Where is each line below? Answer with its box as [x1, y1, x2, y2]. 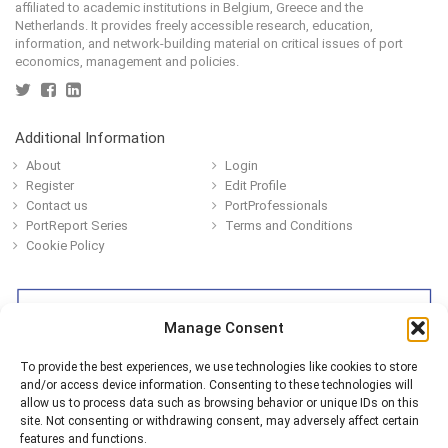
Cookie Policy [26, 238, 104, 254]
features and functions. [20, 432, 147, 446]
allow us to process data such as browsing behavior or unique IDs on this [20, 396, 419, 410]
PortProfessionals [225, 198, 328, 214]
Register [26, 178, 74, 194]
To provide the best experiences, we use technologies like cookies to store [20, 360, 417, 374]
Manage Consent [164, 319, 284, 337]
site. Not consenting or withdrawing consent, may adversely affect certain [20, 414, 419, 428]
